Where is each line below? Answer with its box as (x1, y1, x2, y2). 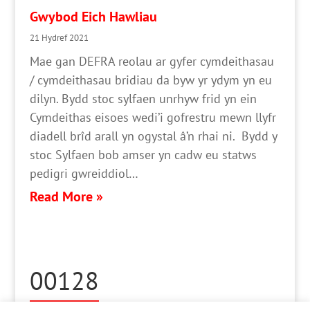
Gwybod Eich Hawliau (29, 7, 157, 25)
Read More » (29, 187, 103, 205)
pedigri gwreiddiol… (29, 165, 138, 181)
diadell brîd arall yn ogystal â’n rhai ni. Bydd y (29, 127, 277, 144)
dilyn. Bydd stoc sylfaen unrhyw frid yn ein (29, 90, 257, 107)
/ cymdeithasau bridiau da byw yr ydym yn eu (29, 71, 272, 88)
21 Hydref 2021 (29, 31, 89, 44)
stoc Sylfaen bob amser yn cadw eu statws (29, 146, 257, 163)
